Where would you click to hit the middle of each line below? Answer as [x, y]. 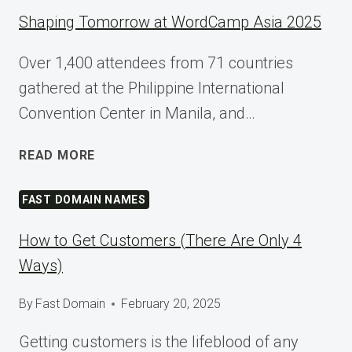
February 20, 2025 [171, 304]
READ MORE [57, 156]
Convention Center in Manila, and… [137, 114]
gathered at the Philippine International [152, 88]
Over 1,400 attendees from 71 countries [156, 63]
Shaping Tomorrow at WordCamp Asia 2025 [170, 22]
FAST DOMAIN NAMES [84, 200]
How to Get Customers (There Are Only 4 [160, 241]
